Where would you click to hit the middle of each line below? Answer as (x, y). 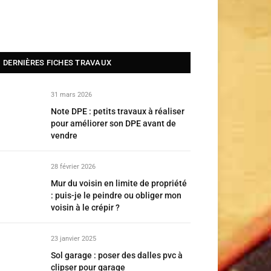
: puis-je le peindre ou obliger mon (116, 195)
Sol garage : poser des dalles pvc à (117, 255)
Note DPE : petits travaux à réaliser (118, 111)
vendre (64, 135)
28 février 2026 (73, 167)
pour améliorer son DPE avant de (113, 123)
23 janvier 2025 (73, 239)
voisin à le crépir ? (85, 207)
